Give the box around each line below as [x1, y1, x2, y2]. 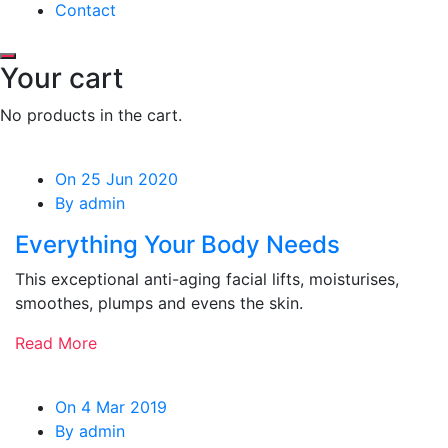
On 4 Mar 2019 [55, 397, 167, 417]
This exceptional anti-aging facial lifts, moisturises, [15, 269, 399, 289]
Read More [15, 333, 97, 353]
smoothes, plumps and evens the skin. [15, 293, 303, 313]
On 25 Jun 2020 [55, 169, 178, 189]
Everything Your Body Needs [15, 230, 340, 259]
